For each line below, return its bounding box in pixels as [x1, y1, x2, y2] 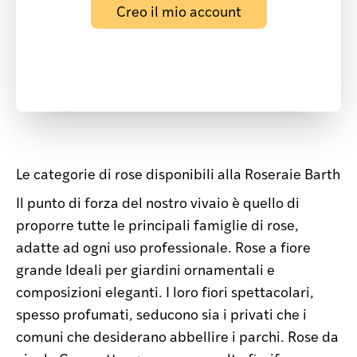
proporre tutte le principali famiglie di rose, [16, 214, 299, 234]
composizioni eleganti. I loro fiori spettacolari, [16, 281, 314, 301]
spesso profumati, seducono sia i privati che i [16, 304, 307, 324]
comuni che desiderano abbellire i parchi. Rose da [16, 326, 339, 346]
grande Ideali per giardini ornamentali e [16, 259, 275, 279]
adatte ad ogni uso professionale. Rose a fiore [16, 237, 311, 257]
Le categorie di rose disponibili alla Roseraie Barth [16, 163, 340, 183]
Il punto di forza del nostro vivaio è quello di [16, 192, 300, 212]
